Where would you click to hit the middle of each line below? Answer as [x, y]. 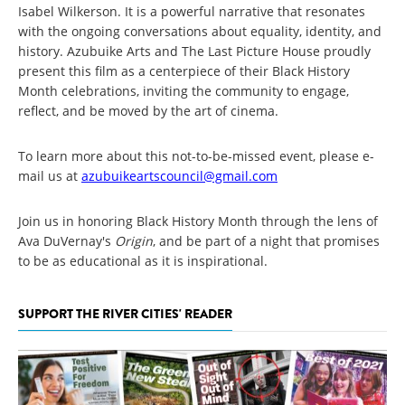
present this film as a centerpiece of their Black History [184, 71]
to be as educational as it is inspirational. [143, 261]
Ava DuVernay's [66, 241]
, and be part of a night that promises [266, 241]
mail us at [50, 176]
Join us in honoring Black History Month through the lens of [198, 221]
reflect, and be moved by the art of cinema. [148, 111]
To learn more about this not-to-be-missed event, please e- [196, 156]
